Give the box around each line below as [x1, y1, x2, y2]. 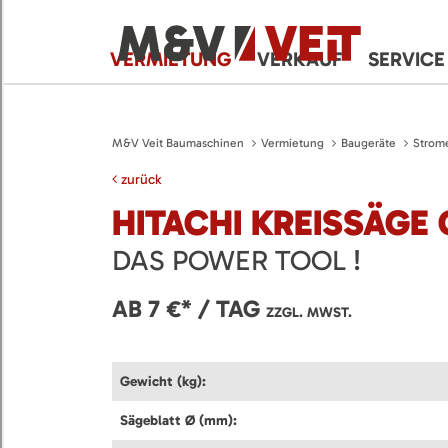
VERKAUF [257, 47, 342, 71]
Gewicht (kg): [120, 372, 206, 390]
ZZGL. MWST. [266, 303, 352, 321]
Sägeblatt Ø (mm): [120, 411, 237, 429]
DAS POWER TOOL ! [112, 243, 361, 277]
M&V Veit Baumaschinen [112, 136, 244, 150]
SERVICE [368, 47, 445, 71]
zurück [117, 171, 161, 188]
